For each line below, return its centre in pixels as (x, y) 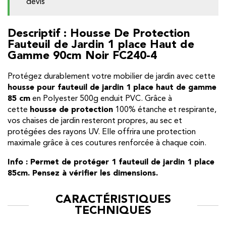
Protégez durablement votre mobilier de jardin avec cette (111, 76)
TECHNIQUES (113, 211)
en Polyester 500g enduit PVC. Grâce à (101, 99)
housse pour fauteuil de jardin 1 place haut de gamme (112, 88)
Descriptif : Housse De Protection (99, 34)
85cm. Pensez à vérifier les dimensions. (83, 173)
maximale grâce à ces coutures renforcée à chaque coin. (107, 143)
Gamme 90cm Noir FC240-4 (82, 56)
